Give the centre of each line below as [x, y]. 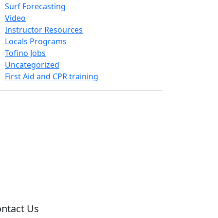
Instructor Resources [44, 30]
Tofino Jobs [25, 53]
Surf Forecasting [35, 6]
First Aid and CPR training [52, 76]
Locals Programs [36, 41]
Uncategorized [32, 65]
